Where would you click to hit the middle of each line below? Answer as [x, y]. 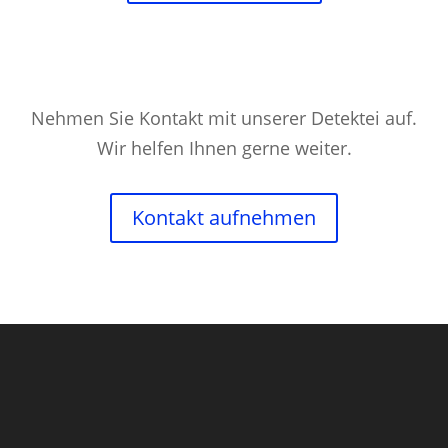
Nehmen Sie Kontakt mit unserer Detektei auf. [224, 118]
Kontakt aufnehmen [224, 217]
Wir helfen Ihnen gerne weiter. [224, 148]
